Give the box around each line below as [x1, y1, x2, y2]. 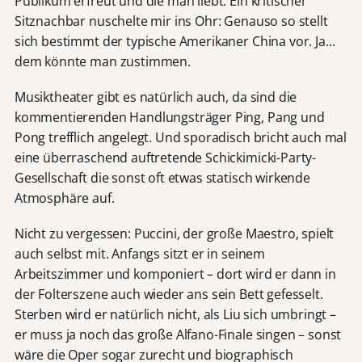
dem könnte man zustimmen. [14, 52, 191, 70]
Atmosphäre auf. [14, 189, 115, 208]
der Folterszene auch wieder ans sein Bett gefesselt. [14, 285, 323, 304]
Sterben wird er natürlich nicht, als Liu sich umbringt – [14, 305, 336, 324]
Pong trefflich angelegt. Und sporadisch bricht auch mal [14, 128, 347, 147]
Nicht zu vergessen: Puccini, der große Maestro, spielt [14, 225, 335, 243]
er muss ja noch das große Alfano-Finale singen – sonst [14, 326, 342, 344]
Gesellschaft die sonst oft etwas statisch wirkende [14, 169, 310, 187]
